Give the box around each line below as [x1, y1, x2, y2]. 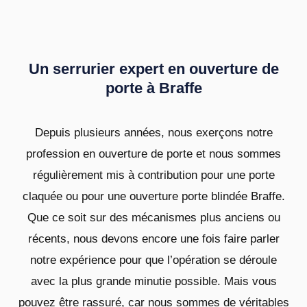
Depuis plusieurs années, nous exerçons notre [34, 125, 273, 139]
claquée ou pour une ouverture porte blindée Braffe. [22, 189, 285, 203]
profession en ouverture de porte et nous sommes [26, 147, 281, 160]
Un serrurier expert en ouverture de [28, 60, 279, 77]
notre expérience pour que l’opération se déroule [30, 253, 277, 267]
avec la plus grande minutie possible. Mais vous [30, 274, 277, 288]
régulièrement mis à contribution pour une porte [32, 168, 275, 182]
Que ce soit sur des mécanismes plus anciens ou [27, 210, 280, 224]
